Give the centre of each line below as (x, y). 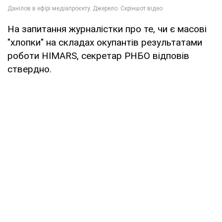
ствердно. (29, 69)
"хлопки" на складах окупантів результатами (105, 43)
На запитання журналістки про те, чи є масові (107, 29)
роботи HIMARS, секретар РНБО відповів (98, 56)
